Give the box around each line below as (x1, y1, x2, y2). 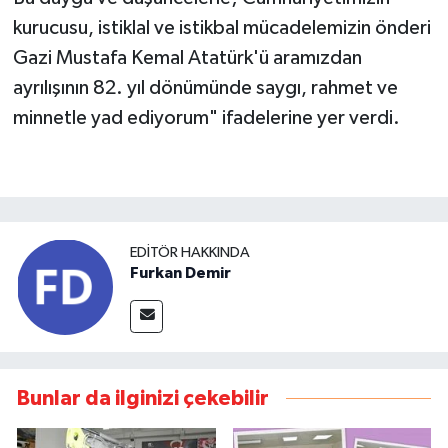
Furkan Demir (130, 264, 231, 281)
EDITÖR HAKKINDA (130, 244, 250, 260)
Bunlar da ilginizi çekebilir (17, 388, 269, 410)
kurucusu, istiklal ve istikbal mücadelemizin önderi (12, 18, 431, 39)
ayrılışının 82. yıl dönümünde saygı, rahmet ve (12, 78, 398, 99)
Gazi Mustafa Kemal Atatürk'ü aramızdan (12, 48, 362, 69)
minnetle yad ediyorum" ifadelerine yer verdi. (12, 108, 400, 129)
